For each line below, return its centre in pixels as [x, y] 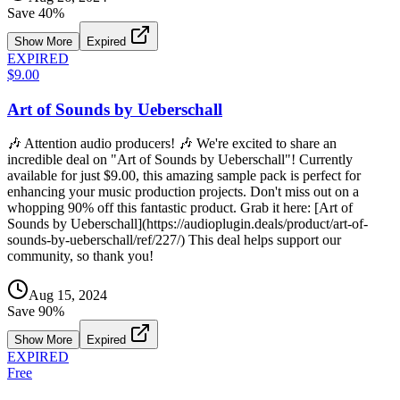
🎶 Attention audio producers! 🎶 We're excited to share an [172, 144]
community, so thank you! [80, 256]
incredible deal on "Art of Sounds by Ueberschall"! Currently [180, 160]
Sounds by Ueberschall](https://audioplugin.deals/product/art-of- [187, 224]
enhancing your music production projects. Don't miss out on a [183, 192]
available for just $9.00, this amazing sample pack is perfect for [184, 176]
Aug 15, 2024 [68, 296]
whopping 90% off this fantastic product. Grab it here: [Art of [180, 208]
